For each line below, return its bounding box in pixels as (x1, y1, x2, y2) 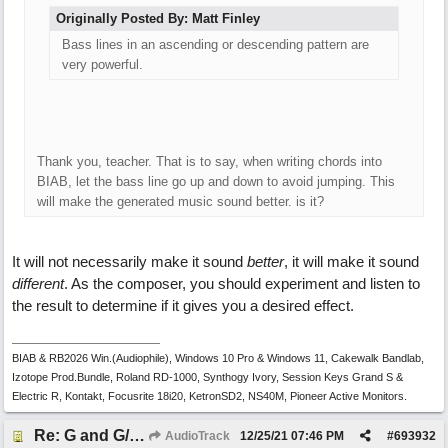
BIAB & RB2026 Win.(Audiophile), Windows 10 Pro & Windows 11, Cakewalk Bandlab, (12, 352, 424, 364)
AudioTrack (162, 429, 230, 443)
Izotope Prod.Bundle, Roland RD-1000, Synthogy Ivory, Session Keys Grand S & (12, 371, 403, 383)
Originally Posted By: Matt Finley (56, 11, 260, 26)
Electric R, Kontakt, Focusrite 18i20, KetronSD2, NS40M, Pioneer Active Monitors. (12, 390, 407, 402)
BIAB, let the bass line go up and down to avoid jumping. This (37, 174, 395, 189)
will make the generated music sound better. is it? (37, 194, 324, 209)
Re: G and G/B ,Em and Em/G (129, 427, 145, 444)
